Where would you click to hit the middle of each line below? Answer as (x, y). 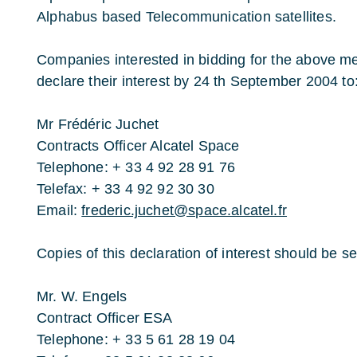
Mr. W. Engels (82, 296)
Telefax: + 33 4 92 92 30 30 (126, 189)
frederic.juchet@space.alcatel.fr (184, 210)
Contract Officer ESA (105, 318)
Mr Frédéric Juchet (98, 124)
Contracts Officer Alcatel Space (138, 146)
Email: (59, 210)
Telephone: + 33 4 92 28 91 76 (136, 167)
